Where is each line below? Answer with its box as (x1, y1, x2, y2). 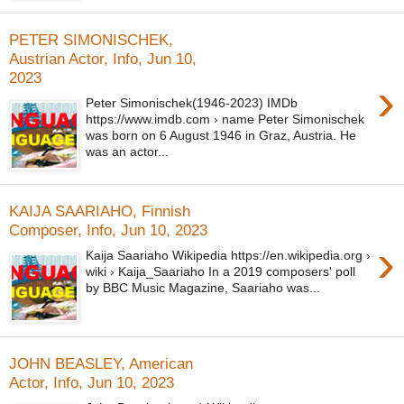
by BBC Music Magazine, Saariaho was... (86, 280, 321, 296)
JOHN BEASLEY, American (9, 353, 193, 372)
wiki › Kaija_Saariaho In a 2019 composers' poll (86, 264, 356, 280)
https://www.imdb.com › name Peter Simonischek (86, 112, 365, 127)
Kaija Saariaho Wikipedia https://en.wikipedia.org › (86, 248, 372, 263)
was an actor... (86, 144, 170, 160)
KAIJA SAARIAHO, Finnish (9, 201, 190, 220)
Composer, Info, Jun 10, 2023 (9, 220, 207, 239)
